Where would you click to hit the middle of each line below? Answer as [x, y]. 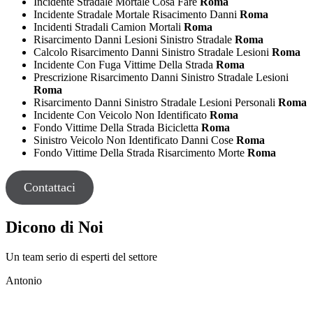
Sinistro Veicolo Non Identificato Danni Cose [135, 140]
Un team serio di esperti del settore [81, 257]
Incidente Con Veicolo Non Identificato [122, 115]
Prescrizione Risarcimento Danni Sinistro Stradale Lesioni [161, 77]
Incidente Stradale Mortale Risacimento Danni [137, 14]
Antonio [24, 281]
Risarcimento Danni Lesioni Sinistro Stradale [134, 39]
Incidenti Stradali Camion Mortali [109, 27]
